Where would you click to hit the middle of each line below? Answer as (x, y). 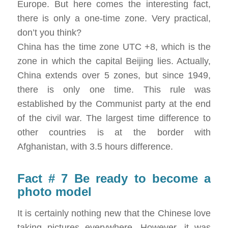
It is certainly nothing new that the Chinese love (114, 213)
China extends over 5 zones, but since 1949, (114, 75)
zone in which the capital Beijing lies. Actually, (114, 61)
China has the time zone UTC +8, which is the (114, 47)
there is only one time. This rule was (114, 89)
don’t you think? (49, 32)
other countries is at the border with (114, 132)
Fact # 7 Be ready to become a (114, 178)
